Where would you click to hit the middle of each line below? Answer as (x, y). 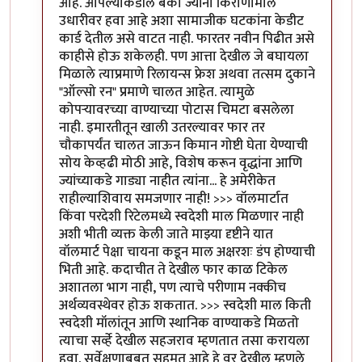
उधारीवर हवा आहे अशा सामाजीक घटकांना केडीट (181, 21)
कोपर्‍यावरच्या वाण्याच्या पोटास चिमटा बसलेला (177, 109)
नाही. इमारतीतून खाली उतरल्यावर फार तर (162, 127)
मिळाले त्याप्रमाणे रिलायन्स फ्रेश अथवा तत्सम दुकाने (187, 74)
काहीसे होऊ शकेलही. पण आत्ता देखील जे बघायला (184, 56)
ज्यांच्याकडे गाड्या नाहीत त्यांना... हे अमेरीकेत (167, 181)
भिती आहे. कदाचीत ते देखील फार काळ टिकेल (173, 269)
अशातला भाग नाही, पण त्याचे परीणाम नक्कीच (173, 287)
